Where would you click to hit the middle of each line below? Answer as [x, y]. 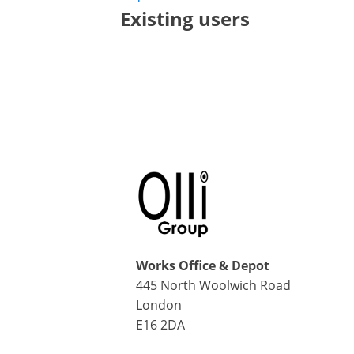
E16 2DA [160, 324]
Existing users [185, 19]
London [159, 305]
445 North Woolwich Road [213, 285]
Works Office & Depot [203, 265]
